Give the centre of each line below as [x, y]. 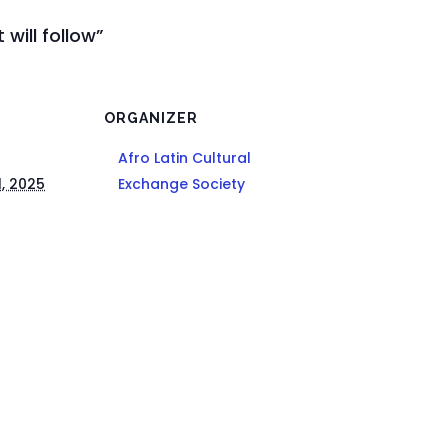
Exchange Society [182, 184]
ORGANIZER [151, 118]
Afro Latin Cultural [185, 158]
